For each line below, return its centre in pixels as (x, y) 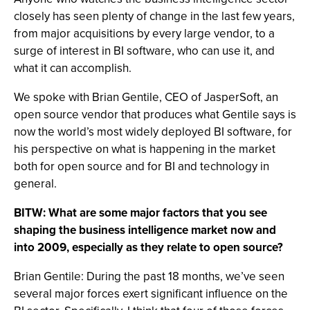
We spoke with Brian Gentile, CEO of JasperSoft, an (146, 97)
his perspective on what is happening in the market (145, 149)
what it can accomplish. (73, 68)
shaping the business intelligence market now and (145, 230)
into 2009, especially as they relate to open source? (148, 247)
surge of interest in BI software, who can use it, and (144, 51)
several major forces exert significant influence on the (151, 294)
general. (35, 184)
